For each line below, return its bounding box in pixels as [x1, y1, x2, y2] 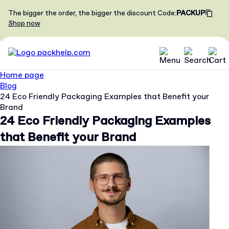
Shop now [8, 19, 40, 28]
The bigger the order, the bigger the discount [8, 9, 156, 18]
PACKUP [176, 9, 205, 18]
